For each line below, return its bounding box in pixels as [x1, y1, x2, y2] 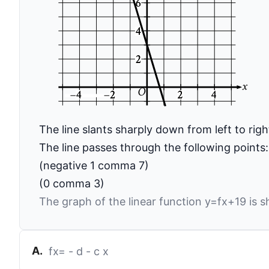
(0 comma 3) [39, 177, 104, 190]
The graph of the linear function [39, 195, 205, 208]
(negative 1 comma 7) [39, 159, 149, 172]
